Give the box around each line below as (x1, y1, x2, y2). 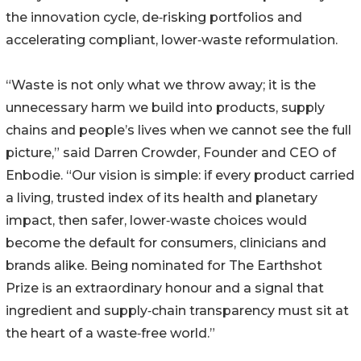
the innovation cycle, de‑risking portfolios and (6, 10, 302, 26)
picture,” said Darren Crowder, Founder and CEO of (6, 145, 336, 161)
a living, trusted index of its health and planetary (6, 190, 317, 206)
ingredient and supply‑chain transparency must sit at (6, 303, 349, 319)
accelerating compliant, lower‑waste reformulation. (6, 32, 338, 48)
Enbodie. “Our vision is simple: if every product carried (6, 168, 355, 184)
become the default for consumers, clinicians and (6, 235, 326, 251)
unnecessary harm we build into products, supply (6, 100, 325, 116)
